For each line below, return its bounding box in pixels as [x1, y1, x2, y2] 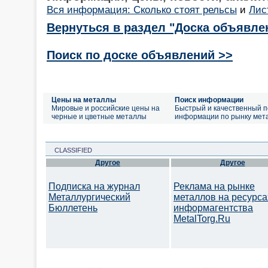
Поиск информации [175, 96, 243, 104]
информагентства [173, 203, 253, 213]
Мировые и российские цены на [51, 104, 160, 112]
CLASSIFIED [47, 147, 92, 154]
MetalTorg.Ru [173, 214, 230, 224]
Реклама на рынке [173, 181, 255, 191]
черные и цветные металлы [51, 112, 147, 121]
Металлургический [48, 192, 130, 202]
